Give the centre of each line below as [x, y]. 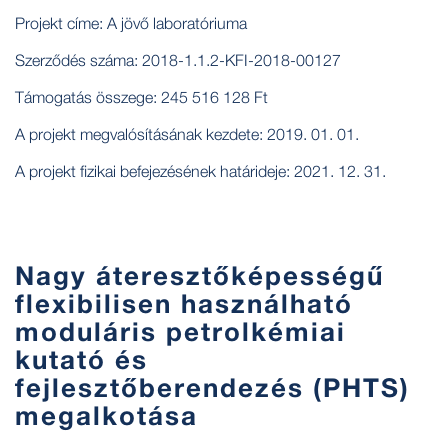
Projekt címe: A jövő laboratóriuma [131, 22]
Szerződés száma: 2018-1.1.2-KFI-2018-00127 [178, 59]
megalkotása [106, 415]
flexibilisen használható [184, 303]
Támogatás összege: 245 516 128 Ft [141, 96]
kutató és [81, 359]
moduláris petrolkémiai [180, 331]
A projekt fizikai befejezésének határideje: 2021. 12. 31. [200, 170]
